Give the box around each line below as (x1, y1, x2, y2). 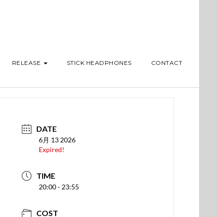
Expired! (39, 145, 65, 154)
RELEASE (12, 59, 43, 66)
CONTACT (151, 59, 182, 66)
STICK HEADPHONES (66, 59, 132, 66)
